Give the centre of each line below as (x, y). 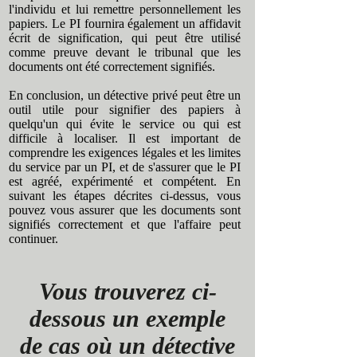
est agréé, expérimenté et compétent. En (125, 181)
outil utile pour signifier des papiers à (125, 110)
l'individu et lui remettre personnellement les (125, 9)
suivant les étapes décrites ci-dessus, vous (125, 196)
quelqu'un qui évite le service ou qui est (125, 124)
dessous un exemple (127, 318)
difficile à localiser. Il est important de (125, 138)
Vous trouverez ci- (127, 291)
